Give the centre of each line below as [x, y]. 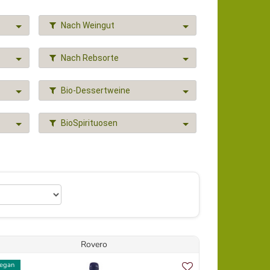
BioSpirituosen [89, 123]
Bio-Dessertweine [95, 90]
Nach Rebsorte [89, 58]
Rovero [94, 245]
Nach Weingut [87, 25]
